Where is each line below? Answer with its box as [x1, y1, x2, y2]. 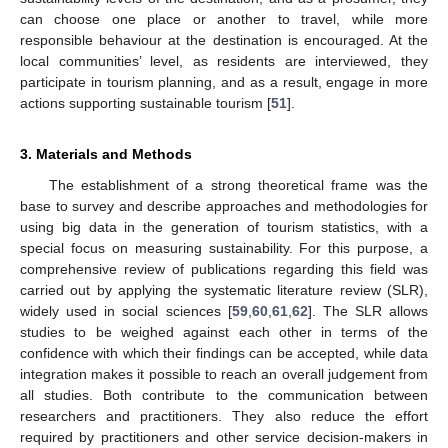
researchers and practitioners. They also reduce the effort [20, 408, 428, 425]
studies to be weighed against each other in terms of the [20, 324, 428, 341]
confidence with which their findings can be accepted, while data [20, 345, 428, 362]
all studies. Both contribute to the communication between [20, 387, 428, 404]
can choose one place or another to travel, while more [20, 11, 428, 28]
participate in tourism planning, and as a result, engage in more [20, 74, 428, 91]
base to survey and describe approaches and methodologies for [20, 198, 428, 215]
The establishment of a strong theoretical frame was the [48, 177, 428, 194]
